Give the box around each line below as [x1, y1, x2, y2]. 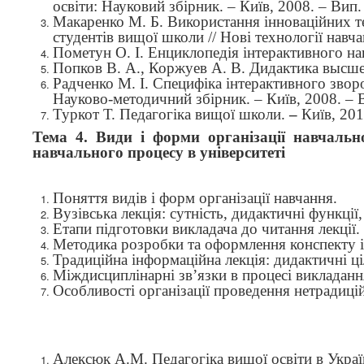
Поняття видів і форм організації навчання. [53, 189, 337, 206]
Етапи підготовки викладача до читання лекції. [53, 220, 360, 237]
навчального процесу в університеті [32, 144, 285, 161]
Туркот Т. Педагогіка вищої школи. [53, 106, 289, 123]
